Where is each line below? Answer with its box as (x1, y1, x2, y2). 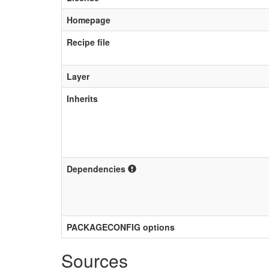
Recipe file (67, 36, 110, 48)
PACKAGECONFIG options (67, 221, 175, 233)
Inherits (67, 92, 98, 104)
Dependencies (67, 163, 128, 175)
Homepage (67, 14, 110, 26)
